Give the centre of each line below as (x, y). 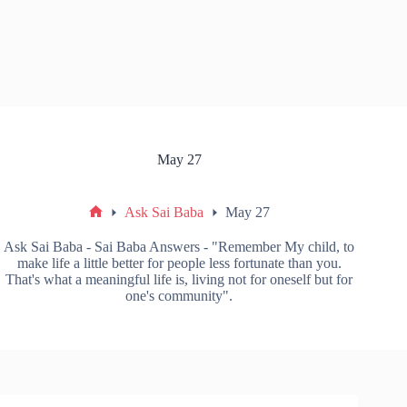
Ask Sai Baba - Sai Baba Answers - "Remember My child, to (179, 247)
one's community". (179, 296)
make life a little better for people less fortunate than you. (179, 263)
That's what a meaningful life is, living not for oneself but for (179, 280)
